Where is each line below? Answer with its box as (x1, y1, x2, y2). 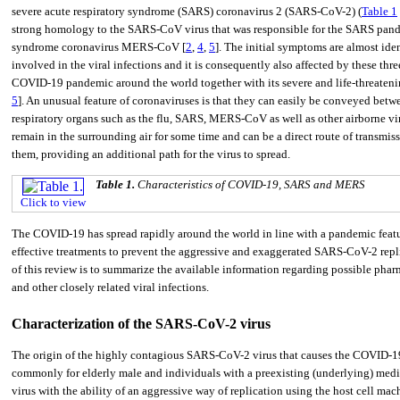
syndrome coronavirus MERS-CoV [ (12, 40, 186, 54)
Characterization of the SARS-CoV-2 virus (12, 315, 271, 331)
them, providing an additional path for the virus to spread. (12, 147, 290, 161)
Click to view (21, 196, 86, 210)
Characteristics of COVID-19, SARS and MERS (137, 178, 365, 192)
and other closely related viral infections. (12, 279, 209, 294)
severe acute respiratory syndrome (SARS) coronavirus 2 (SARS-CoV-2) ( (12, 4, 362, 18)
